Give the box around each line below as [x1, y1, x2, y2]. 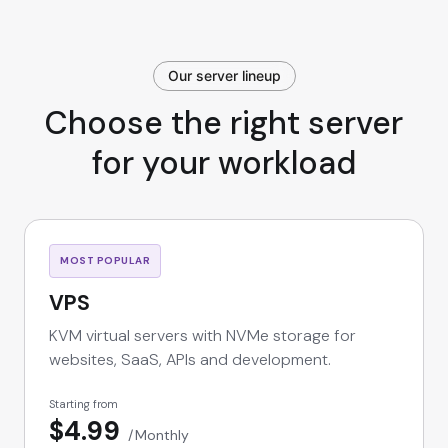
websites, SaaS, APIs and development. [49, 349, 331, 371]
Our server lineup [167, 67, 281, 85]
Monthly [131, 426, 189, 445]
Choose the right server [45, 102, 403, 145]
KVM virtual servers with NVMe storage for [49, 325, 356, 347]
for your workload [92, 142, 356, 185]
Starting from [49, 397, 118, 412]
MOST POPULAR [60, 254, 150, 268]
